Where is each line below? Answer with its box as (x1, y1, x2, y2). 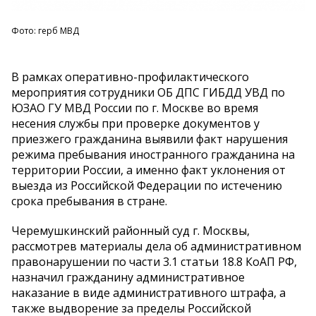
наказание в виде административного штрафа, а (11, 284, 286, 300)
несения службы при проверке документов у (11, 115, 260, 131)
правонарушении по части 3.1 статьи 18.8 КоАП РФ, (11, 253, 297, 269)
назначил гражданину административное (11, 269, 245, 285)
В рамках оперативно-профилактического (11, 68, 249, 85)
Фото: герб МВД (11, 24, 79, 37)
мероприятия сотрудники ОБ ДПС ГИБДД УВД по (11, 84, 285, 100)
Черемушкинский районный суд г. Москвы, (11, 222, 250, 238)
